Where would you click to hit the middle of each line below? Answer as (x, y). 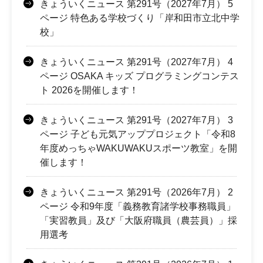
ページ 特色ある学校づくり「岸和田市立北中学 (140, 18)
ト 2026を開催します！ (89, 90)
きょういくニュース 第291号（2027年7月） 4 (136, 62)
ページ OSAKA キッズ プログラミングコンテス (139, 76)
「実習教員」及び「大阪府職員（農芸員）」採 (139, 220)
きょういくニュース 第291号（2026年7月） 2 (136, 192)
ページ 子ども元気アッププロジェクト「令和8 (138, 134)
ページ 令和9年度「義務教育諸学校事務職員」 (138, 206)
